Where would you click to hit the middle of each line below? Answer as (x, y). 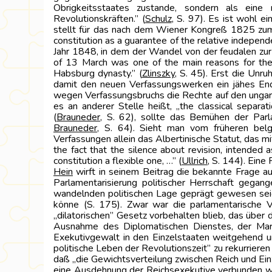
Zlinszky (158, 73)
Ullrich (195, 161)
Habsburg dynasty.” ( (98, 73)
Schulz (158, 19)
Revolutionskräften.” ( (99, 19)
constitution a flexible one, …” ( (117, 161)
